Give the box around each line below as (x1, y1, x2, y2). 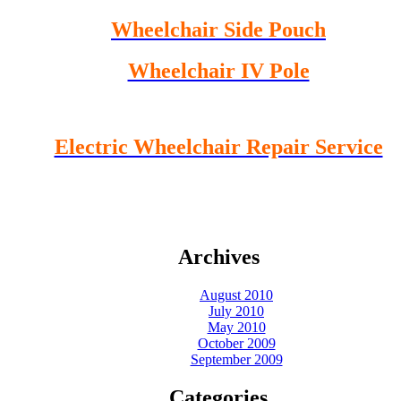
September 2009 (190, 351, 283, 367)
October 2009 (197, 335, 276, 351)
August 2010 (200, 286, 273, 303)
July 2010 (209, 303, 264, 319)
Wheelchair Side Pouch (111, 17, 326, 41)
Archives (177, 245, 260, 269)
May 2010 (207, 319, 266, 335)
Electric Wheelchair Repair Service (54, 135, 383, 159)
